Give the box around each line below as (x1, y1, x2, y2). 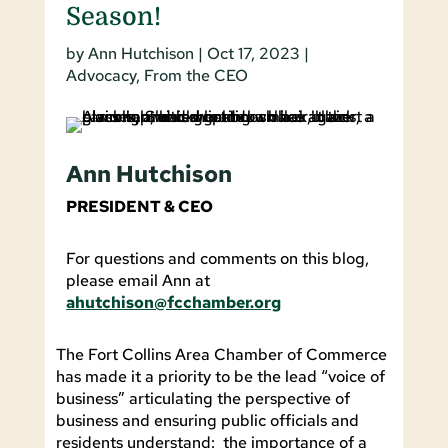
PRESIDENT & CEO (66, 195, 214, 217)
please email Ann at (66, 269, 211, 291)
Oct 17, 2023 (207, 42, 301, 64)
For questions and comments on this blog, (66, 247, 370, 269)
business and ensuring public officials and (55, 409, 359, 431)
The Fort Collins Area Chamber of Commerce (55, 343, 387, 365)
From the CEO (144, 64, 249, 86)
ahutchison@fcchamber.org (66, 291, 282, 313)
